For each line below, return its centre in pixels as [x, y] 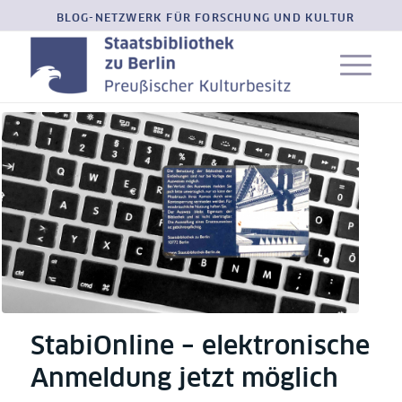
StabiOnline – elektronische [200, 347]
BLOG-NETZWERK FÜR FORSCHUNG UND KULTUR [205, 19]
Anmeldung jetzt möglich [184, 379]
